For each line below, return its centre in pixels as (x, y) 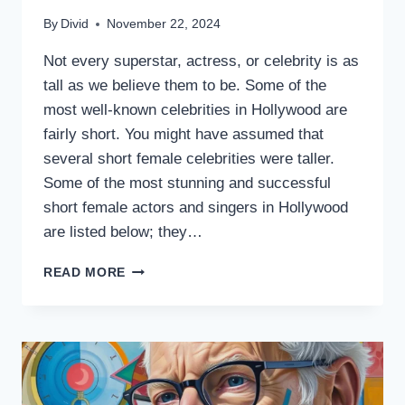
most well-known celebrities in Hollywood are (195, 110)
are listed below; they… (123, 232)
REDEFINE (159, 382)
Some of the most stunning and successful (187, 184)
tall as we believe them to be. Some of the (185, 86)
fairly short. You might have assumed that (184, 135)
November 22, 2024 (164, 24)
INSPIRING (160, 287)
